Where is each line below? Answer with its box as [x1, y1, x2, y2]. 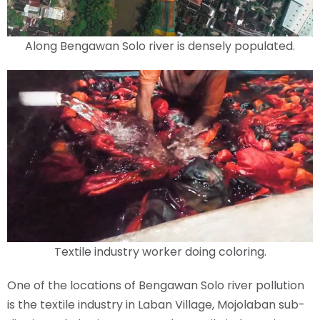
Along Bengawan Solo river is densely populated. [25, 37, 295, 54]
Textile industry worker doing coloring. [54, 243, 266, 260]
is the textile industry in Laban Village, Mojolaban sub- [7, 296, 305, 313]
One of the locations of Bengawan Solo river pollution [7, 276, 304, 294]
